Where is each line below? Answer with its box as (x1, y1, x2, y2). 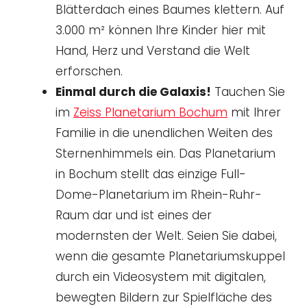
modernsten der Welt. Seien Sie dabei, (56, 227, 277, 244)
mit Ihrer (228, 103, 281, 121)
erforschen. (56, 62, 123, 79)
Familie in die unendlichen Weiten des (56, 124, 273, 141)
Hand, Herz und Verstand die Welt (56, 42, 250, 59)
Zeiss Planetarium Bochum (73, 103, 228, 121)
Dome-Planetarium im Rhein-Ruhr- (56, 186, 262, 203)
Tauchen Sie (211, 83, 285, 100)
